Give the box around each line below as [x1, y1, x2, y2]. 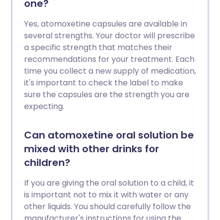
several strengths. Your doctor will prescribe [24, 30, 195, 41]
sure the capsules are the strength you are [24, 89, 190, 100]
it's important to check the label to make [24, 77, 183, 88]
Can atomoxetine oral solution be [24, 128, 194, 142]
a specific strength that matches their [24, 42, 172, 53]
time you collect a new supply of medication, [24, 65, 196, 77]
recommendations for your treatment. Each [24, 54, 194, 65]
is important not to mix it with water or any [24, 189, 189, 200]
